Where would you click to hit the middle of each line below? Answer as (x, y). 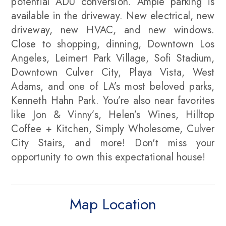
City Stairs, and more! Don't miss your (113, 143)
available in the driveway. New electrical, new (113, 16)
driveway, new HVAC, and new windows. (113, 30)
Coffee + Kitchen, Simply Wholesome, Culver (113, 129)
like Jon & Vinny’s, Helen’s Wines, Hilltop (113, 115)
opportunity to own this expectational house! (108, 157)
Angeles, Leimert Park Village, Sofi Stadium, (113, 58)
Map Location (113, 204)
